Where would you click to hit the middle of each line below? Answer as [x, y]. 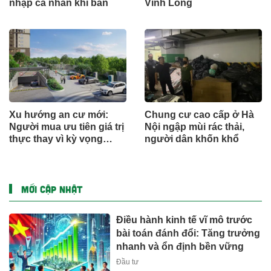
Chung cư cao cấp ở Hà [199, 114]
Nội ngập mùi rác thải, [194, 126]
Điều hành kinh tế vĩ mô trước [184, 220]
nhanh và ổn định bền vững [180, 246]
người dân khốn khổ [192, 139]
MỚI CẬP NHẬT [52, 189]
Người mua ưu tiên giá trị [67, 126]
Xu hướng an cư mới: [59, 114]
